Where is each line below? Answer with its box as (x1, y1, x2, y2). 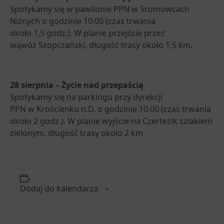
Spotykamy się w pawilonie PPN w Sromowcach (10, 3, 189, 14)
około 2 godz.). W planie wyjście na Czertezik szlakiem (10, 115, 212, 126)
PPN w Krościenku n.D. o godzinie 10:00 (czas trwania (10, 103, 211, 114)
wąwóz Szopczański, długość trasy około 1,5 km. (10, 39, 192, 50)
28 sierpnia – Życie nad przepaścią (10, 79, 143, 90)
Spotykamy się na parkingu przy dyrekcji (10, 91, 162, 102)
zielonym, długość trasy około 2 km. (10, 127, 145, 138)
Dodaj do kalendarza (20, 182, 98, 194)
